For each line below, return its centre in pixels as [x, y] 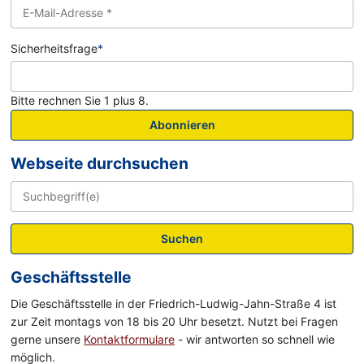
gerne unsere [48, 339]
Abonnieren [182, 124]
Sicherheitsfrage [54, 49]
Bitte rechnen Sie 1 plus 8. [80, 100]
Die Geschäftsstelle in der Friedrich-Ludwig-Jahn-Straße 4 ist [174, 303]
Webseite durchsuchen [100, 163]
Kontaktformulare [130, 339]
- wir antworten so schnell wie [255, 339]
